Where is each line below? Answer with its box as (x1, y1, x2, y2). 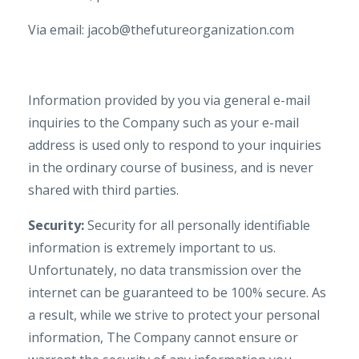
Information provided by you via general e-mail (28, 91, 310, 109)
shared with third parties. (28, 181, 179, 199)
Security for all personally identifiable (84, 216, 310, 234)
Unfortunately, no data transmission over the (28, 261, 301, 279)
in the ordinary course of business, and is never (28, 159, 313, 176)
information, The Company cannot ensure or (28, 329, 298, 346)
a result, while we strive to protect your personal (28, 306, 320, 324)
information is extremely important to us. (28, 239, 276, 256)
